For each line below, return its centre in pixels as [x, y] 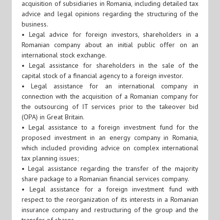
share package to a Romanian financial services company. [105, 179]
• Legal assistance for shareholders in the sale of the [110, 65]
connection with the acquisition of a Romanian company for [110, 96]
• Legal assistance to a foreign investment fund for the [110, 127]
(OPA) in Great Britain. [53, 117]
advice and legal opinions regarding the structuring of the [110, 14]
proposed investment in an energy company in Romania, [110, 137]
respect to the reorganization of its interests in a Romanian [110, 199]
